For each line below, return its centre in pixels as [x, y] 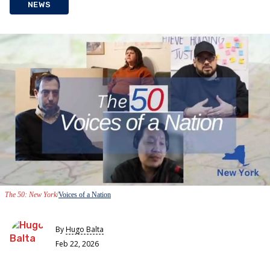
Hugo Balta [85, 230]
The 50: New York [31, 194]
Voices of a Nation [85, 194]
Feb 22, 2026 [77, 244]
